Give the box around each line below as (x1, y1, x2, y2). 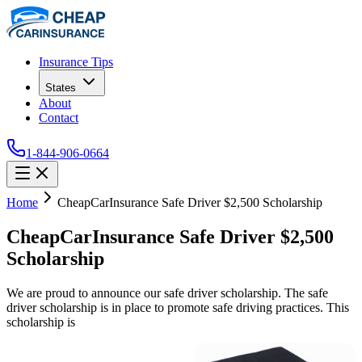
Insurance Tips (39, 55, 113, 69)
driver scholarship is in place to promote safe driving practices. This (6, 300, 349, 314)
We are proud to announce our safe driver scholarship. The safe (6, 285, 328, 300)
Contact (39, 111, 78, 124)
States (45, 82, 76, 94)
